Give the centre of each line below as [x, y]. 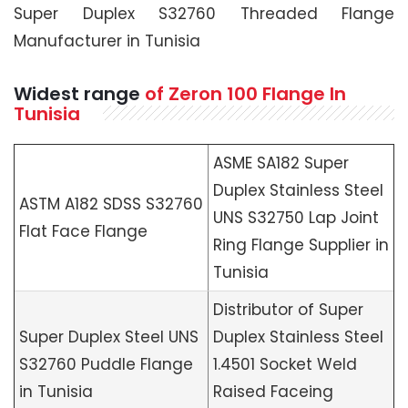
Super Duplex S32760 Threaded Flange [204, 14]
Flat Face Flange [83, 231]
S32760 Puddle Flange [106, 364]
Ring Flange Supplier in [301, 245]
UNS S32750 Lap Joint [296, 218]
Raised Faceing [273, 392]
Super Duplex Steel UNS [109, 337]
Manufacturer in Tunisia [107, 41]
